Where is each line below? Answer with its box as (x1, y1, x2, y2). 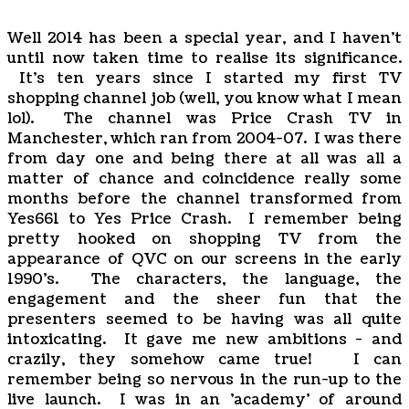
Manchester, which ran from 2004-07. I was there (7, 129, 402, 149)
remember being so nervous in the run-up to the (7, 370, 402, 390)
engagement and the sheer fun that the (7, 289, 402, 309)
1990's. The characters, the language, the (7, 269, 402, 289)
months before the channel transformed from (7, 189, 402, 209)
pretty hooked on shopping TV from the (7, 229, 402, 249)
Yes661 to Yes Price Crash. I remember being (7, 209, 402, 229)
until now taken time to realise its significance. (7, 48, 402, 68)
